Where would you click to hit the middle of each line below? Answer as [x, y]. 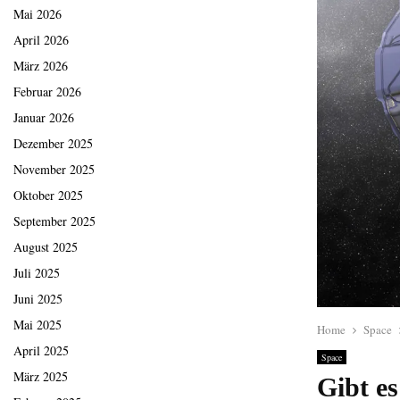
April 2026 [41, 40]
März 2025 [41, 377]
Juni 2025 [38, 299]
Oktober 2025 [48, 196]
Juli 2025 [37, 273]
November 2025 [54, 170]
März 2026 [41, 66]
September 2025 [54, 221]
